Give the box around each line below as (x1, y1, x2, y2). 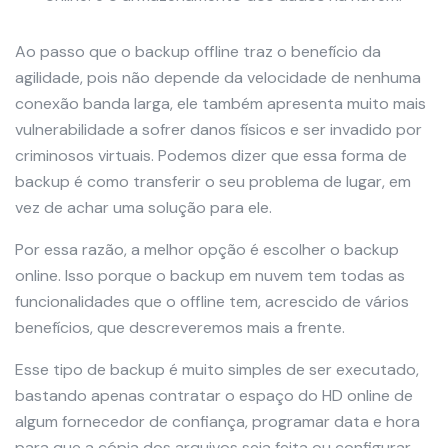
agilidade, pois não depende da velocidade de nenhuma (15, 67, 421, 89)
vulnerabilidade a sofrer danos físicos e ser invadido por (15, 119, 422, 141)
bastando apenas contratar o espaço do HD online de (15, 385, 413, 407)
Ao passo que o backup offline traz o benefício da (15, 41, 381, 63)
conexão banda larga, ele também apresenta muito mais (15, 93, 426, 115)
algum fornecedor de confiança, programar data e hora (15, 411, 420, 433)
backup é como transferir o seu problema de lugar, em (15, 171, 411, 193)
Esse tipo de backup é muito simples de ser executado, (15, 359, 419, 381)
